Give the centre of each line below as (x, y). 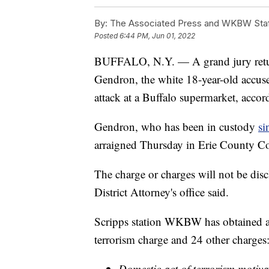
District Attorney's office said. (162, 192)
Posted (107, 36)
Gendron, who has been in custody (176, 127)
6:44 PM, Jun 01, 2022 (157, 36)
